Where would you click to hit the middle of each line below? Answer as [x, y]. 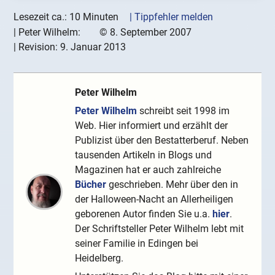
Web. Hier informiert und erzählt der [152, 126]
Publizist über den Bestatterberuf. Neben [162, 141]
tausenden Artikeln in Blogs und [144, 155]
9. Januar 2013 [93, 47]
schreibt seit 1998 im [184, 111]
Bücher [91, 185]
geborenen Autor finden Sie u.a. [144, 214]
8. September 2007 [151, 33]
